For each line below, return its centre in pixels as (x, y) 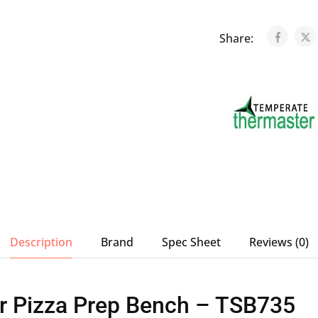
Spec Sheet (191, 242)
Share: (237, 38)
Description (41, 242)
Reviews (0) (279, 242)
